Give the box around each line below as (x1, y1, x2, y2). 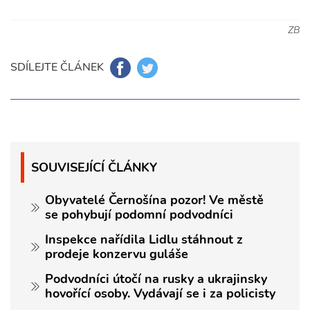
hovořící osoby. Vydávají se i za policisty (45, 285, 275, 302)
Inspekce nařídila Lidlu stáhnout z (45, 231, 243, 248)
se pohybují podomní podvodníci (45, 206, 233, 224)
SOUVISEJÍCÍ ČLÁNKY (31, 158, 157, 176)
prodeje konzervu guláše (45, 246, 188, 263)
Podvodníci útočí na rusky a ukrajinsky (45, 271, 267, 288)
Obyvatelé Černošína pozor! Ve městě (45, 192, 264, 209)
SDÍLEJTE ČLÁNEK (10, 59, 104, 75)
